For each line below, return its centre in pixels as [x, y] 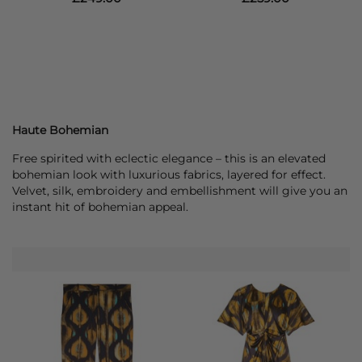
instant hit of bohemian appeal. [100, 207]
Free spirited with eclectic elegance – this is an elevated [169, 159]
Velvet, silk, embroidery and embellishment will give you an [180, 191]
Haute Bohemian [60, 130]
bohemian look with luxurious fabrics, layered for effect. [169, 175]
